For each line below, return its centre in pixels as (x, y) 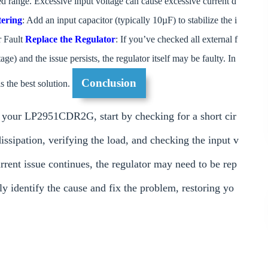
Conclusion (109, 83)
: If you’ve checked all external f (176, 39)
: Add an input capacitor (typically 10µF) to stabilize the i (130, 20)
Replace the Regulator (70, 39)
